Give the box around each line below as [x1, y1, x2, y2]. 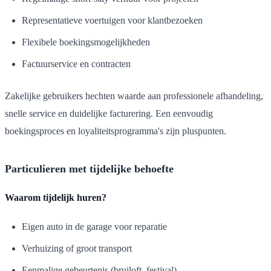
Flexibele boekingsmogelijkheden [22, 36, 150, 47]
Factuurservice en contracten [22, 58, 131, 69]
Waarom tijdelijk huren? [5, 192, 106, 203]
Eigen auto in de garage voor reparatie [22, 221, 167, 232]
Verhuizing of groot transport [22, 243, 132, 253]
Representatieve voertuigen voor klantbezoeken [22, 15, 203, 25]
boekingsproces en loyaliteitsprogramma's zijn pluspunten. [5, 125, 226, 136]
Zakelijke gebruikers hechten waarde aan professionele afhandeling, [5, 90, 263, 101]
